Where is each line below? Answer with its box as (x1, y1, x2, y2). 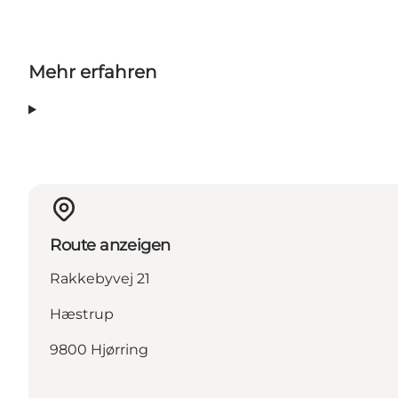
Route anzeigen (50, 235, 171, 256)
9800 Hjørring (50, 341, 148, 359)
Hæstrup (50, 306, 114, 323)
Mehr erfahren (28, 61, 157, 84)
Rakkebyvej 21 (50, 270, 150, 288)
